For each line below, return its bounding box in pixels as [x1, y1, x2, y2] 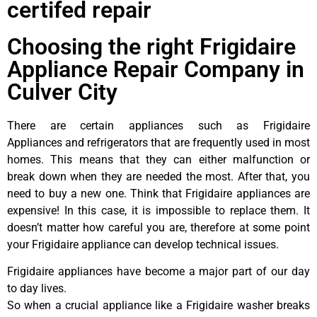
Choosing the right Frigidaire [7, 33, 296, 60]
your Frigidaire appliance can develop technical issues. [7, 237, 279, 251]
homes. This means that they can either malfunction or [7, 152, 310, 166]
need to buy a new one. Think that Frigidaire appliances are [7, 186, 310, 200]
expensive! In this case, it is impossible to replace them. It [7, 203, 310, 217]
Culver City [7, 78, 117, 105]
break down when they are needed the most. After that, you [7, 169, 310, 183]
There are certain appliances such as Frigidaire [7, 118, 310, 132]
